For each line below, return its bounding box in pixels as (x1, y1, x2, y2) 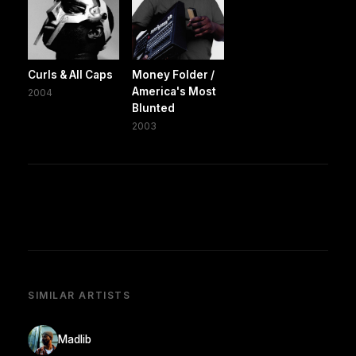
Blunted (132, 101, 176, 114)
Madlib (58, 333, 91, 346)
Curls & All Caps (28, 68, 113, 81)
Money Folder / (132, 68, 215, 81)
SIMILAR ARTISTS (28, 288, 131, 301)
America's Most (132, 84, 217, 98)
